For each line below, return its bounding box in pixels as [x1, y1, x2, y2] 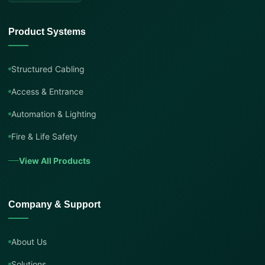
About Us [11, 236, 47, 247]
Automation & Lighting [11, 108, 96, 119]
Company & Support [8, 199, 101, 209]
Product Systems [8, 26, 86, 37]
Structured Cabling [11, 63, 85, 74]
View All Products [19, 155, 91, 166]
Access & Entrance [11, 86, 83, 96]
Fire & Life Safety [11, 131, 77, 141]
